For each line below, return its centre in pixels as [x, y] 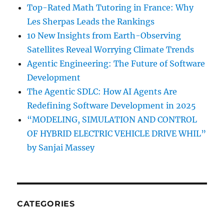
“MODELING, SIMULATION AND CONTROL [112, 119]
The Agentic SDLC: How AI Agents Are [102, 91]
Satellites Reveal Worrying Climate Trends [111, 49]
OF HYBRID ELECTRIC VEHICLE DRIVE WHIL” [117, 133]
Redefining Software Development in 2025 [112, 105]
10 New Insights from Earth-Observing [104, 35]
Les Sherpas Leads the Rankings [91, 21]
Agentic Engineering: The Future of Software [116, 63]
